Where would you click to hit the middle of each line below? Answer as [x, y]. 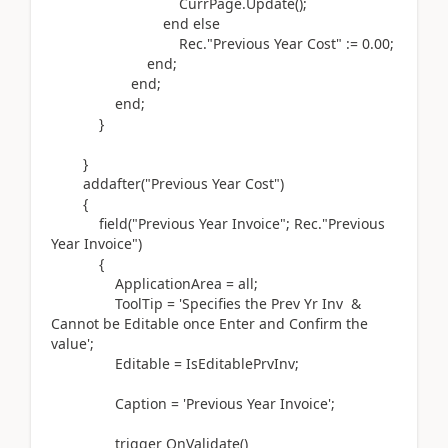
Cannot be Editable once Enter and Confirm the [209, 323]
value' [70, 343]
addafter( [114, 183]
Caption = [117, 403]
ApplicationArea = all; [154, 283]
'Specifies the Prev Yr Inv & [270, 303]
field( [115, 223]
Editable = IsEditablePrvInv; [175, 363]
